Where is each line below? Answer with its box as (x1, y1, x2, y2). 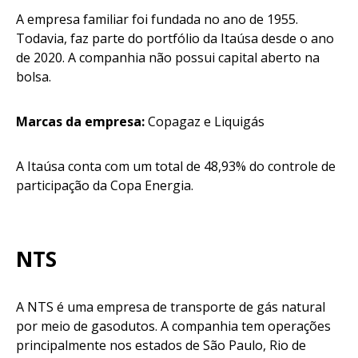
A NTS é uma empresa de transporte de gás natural (16, 298, 325, 316)
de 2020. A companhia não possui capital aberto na (16, 49, 320, 67)
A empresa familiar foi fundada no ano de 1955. (16, 10, 298, 29)
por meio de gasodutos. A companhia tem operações (16, 317, 331, 336)
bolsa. (16, 68, 64, 86)
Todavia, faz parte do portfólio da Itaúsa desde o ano (16, 30, 334, 48)
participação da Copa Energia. (16, 177, 193, 195)
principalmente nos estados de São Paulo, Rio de (16, 336, 306, 355)
